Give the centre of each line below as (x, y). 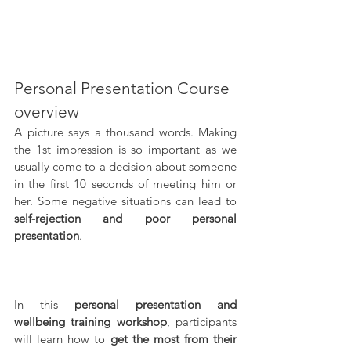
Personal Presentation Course (124, 88)
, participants (202, 321)
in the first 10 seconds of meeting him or (125, 183)
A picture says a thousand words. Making (125, 132)
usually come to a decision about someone (125, 166)
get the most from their (173, 338)
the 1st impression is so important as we (125, 149)
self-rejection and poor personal (125, 218)
